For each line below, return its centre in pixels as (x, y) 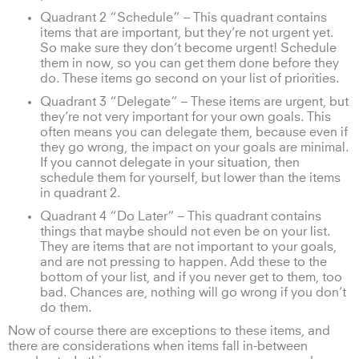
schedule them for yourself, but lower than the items (190, 177)
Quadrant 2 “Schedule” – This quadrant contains (184, 17)
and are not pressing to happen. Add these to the (184, 262)
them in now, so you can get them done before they (190, 63)
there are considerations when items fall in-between (158, 346)
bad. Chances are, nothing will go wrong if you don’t (193, 292)
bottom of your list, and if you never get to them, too (191, 277)
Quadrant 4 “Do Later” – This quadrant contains (181, 216)
